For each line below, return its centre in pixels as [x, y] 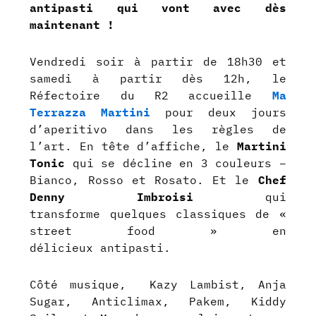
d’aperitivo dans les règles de [158, 129]
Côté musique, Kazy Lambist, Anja [158, 285]
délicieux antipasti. [101, 248]
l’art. [55, 146]
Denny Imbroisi [147, 197]
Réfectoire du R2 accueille [151, 96]
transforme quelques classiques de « [158, 214]
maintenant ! [72, 25]
